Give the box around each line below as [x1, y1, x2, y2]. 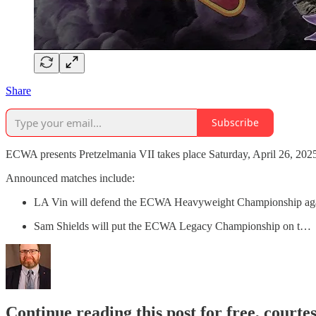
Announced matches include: [6, 171, 135, 184]
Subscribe [212, 116, 259, 130]
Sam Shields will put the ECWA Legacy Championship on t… [34, 219, 311, 232]
